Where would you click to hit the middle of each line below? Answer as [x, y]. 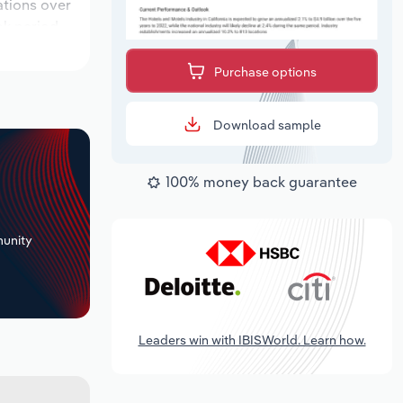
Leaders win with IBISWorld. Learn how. [252, 340]
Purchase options [265, 72]
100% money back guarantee [261, 182]
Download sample [265, 125]
